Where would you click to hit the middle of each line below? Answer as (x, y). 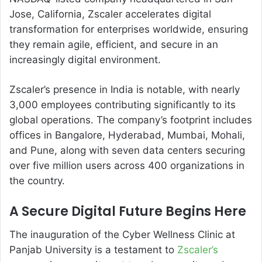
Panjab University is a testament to (93, 249)
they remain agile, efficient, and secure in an (114, 44)
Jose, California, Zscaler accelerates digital (110, 14)
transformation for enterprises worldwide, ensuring (129, 29)
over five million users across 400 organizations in (127, 165)
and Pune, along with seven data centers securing (127, 150)
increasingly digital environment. (85, 59)
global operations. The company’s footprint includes (131, 120)
